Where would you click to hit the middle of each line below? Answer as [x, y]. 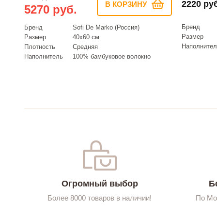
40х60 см [86, 37]
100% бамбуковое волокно [112, 56]
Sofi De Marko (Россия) [106, 27]
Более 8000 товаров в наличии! [100, 198]
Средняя [85, 46]
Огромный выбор [100, 183]
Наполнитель [44, 56]
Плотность [40, 46]
